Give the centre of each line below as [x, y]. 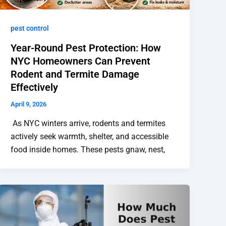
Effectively [35, 87]
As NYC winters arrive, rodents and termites [88, 123]
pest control [30, 29]
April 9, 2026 [29, 104]
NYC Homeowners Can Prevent [81, 61]
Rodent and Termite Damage [75, 74]
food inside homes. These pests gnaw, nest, [88, 149]
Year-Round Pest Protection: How [86, 48]
